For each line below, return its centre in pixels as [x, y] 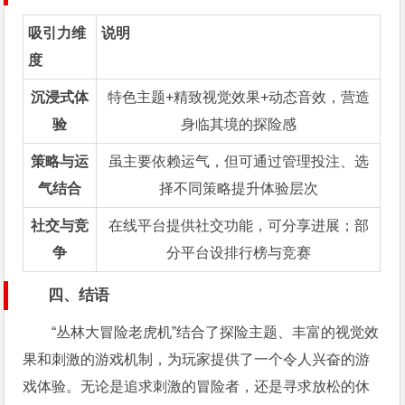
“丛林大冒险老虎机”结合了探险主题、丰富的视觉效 [216, 333]
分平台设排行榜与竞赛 [238, 253]
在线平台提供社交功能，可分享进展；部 [238, 226]
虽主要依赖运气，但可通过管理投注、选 [238, 162]
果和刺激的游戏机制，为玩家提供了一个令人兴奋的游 [197, 360]
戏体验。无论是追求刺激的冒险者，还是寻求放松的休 [197, 387]
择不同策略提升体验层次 [238, 189]
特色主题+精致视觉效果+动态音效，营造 [238, 98]
